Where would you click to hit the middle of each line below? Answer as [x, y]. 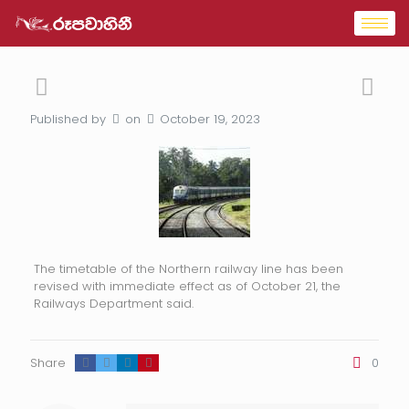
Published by [68, 119]
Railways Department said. [113, 304]
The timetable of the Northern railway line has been [188, 269]
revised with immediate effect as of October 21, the [187, 286]
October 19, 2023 [210, 119]
